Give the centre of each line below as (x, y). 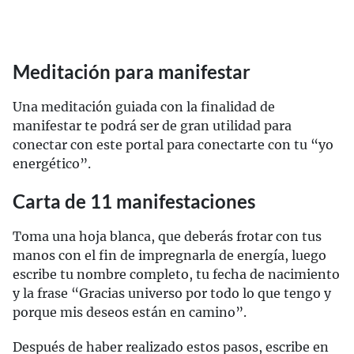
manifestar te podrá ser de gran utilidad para (152, 126)
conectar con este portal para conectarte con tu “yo (173, 145)
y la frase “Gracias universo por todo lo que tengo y (172, 294)
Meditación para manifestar (132, 72)
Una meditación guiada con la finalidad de (144, 107)
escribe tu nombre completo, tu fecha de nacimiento (176, 275)
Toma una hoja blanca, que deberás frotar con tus (167, 237)
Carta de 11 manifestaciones (134, 201)
